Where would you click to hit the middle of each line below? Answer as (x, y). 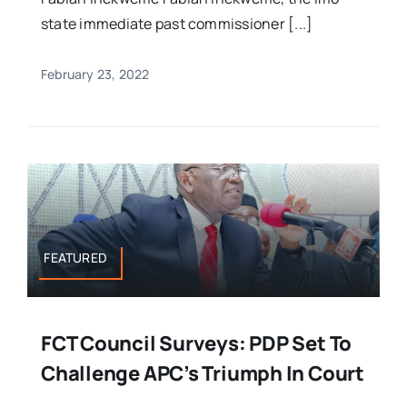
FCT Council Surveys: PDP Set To (196, 344)
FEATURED (76, 258)
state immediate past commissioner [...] (177, 23)
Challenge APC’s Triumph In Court (202, 374)
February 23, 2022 (95, 74)
